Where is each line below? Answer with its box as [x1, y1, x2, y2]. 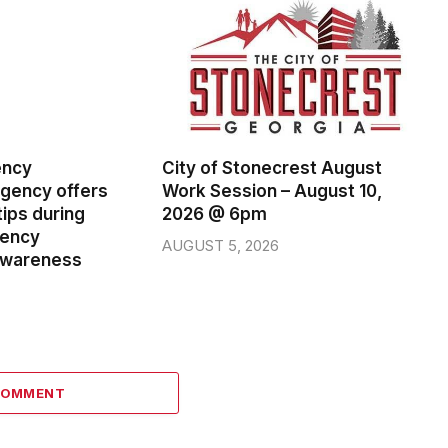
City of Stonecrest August [162, 138, 382, 159]
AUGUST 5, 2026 [162, 216, 279, 236]
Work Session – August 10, [162, 161, 382, 182]
